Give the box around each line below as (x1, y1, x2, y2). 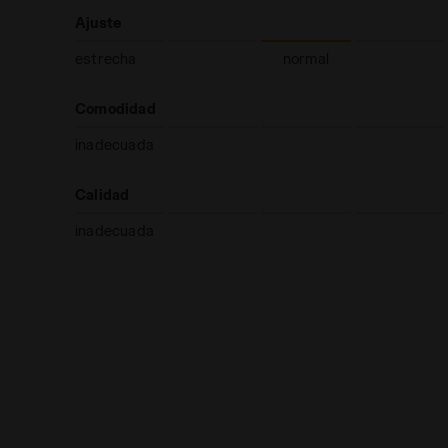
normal (282, 50, 330, 67)
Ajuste (75, 14, 122, 31)
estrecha (75, 50, 137, 67)
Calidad (75, 186, 130, 203)
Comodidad (75, 100, 156, 117)
